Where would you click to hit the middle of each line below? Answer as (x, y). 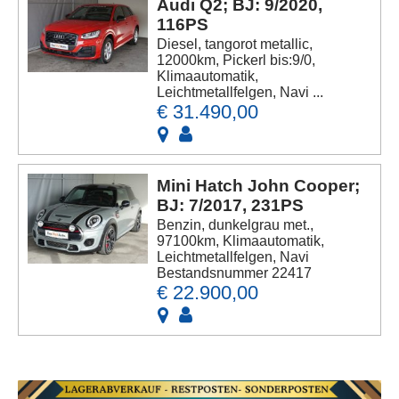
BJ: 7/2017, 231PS (231, 205)
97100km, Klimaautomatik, (241, 240)
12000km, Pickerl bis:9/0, (236, 60)
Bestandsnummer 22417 (235, 273)
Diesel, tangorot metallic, (235, 44)
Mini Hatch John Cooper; (259, 185)
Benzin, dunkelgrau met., (236, 224)
